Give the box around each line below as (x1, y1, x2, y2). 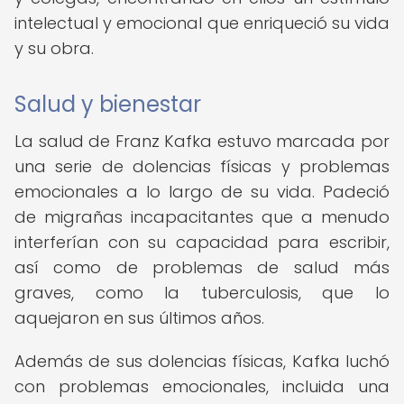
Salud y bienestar (14, 89, 201, 119)
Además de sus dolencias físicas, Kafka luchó (14, 350, 390, 372)
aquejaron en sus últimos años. (14, 307, 264, 329)
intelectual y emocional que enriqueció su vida (14, 12, 390, 34)
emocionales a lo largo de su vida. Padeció (14, 180, 390, 203)
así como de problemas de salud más (14, 256, 390, 279)
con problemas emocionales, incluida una (14, 375, 390, 398)
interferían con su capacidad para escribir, (14, 231, 390, 253)
